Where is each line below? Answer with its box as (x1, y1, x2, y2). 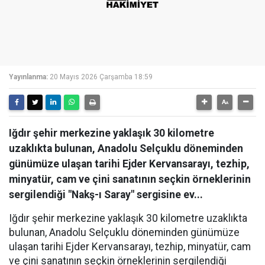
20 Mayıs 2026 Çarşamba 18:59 (50, 73, 153, 81)
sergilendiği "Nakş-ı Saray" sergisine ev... (9, 189, 203, 201)
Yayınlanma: (9, 73, 48, 81)
